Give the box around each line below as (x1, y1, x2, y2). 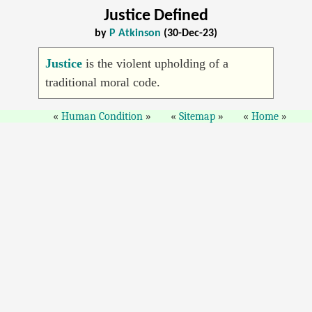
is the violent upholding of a (81, 56, 228, 70)
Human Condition (61, 109, 143, 123)
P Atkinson (109, 28, 161, 40)
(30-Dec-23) (161, 28, 217, 40)
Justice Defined (104, 8, 208, 25)
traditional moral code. (45, 75, 160, 89)
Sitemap (179, 109, 215, 123)
